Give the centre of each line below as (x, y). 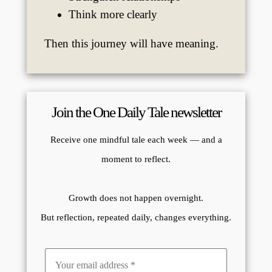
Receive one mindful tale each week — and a (136, 140)
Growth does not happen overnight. (136, 198)
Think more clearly (113, 14)
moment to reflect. (136, 159)
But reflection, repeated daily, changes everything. (136, 218)
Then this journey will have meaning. (131, 43)
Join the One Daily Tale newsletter (136, 112)
